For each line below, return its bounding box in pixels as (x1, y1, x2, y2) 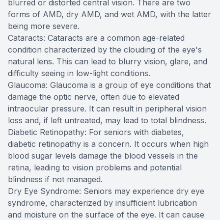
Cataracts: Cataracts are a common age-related (8, 33, 185, 43)
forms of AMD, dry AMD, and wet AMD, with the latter (8, 9, 211, 20)
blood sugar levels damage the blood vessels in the (8, 151, 198, 161)
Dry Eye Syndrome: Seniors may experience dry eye (8, 186, 204, 196)
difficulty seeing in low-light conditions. (8, 68, 150, 79)
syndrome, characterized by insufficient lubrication (8, 198, 197, 208)
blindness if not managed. (8, 174, 103, 185)
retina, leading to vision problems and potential (8, 163, 182, 173)
